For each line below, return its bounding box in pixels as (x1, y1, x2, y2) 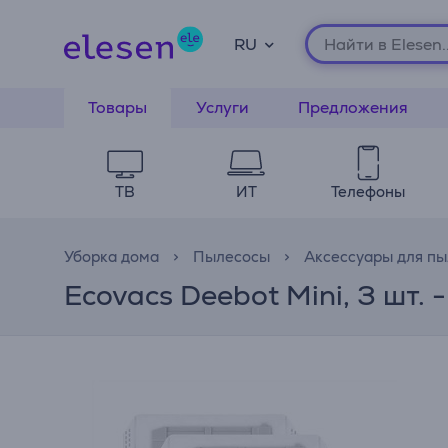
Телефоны (330, 182, 405, 201)
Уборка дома (64, 247, 159, 266)
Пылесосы (193, 247, 270, 266)
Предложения (298, 97, 408, 118)
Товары (88, 97, 147, 118)
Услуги (196, 97, 249, 118)
